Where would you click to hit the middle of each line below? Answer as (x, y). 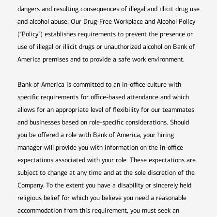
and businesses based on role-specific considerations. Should (103, 123)
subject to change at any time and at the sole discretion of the (106, 173)
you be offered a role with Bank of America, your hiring (96, 135)
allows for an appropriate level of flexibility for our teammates (106, 110)
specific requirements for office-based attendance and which (103, 97)
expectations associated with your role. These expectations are (107, 160)
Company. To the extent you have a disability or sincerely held (104, 186)
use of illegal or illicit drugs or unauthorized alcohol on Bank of (106, 47)
